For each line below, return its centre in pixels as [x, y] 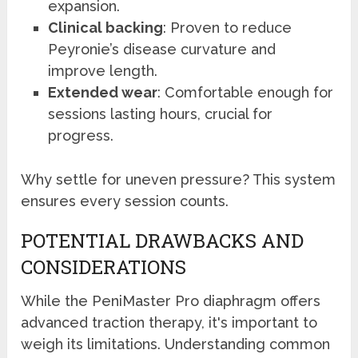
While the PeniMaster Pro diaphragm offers [171, 301]
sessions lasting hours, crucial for [161, 113]
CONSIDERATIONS [104, 267]
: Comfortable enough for [246, 92]
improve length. [103, 70]
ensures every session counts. [125, 201]
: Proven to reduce [228, 27]
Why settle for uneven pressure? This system [179, 180]
